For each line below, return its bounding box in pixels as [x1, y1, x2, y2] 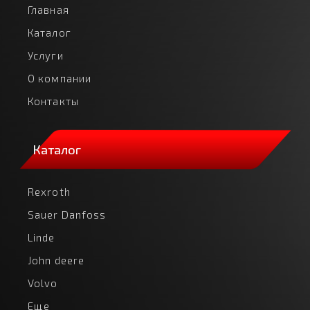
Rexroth [28, 185, 71, 199]
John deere [28, 254, 84, 267]
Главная [28, 3, 69, 17]
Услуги [28, 49, 64, 62]
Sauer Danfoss [28, 208, 107, 221]
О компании [28, 72, 91, 85]
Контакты [28, 95, 79, 108]
